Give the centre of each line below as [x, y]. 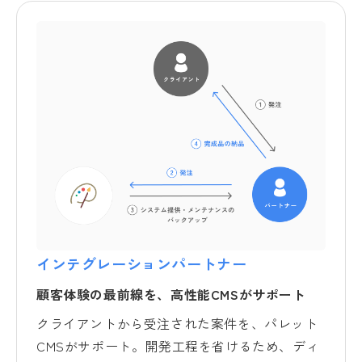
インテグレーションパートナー [142, 263]
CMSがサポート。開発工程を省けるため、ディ [178, 345]
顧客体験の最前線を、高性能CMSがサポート [171, 294]
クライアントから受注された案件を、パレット [177, 323]
